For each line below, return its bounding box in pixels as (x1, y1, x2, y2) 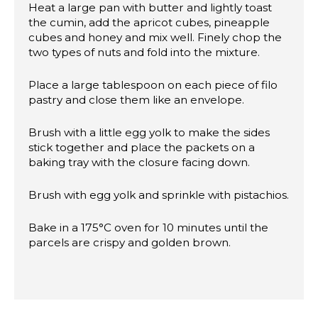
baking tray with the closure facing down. (28, 155, 250, 170)
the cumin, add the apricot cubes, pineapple (28, 16, 270, 30)
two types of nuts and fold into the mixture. (28, 45, 260, 60)
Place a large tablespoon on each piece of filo (28, 78, 278, 92)
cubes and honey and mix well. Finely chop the (28, 31, 282, 45)
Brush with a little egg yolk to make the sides (28, 126, 270, 140)
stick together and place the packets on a (28, 141, 255, 155)
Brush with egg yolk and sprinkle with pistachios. (28, 188, 289, 202)
